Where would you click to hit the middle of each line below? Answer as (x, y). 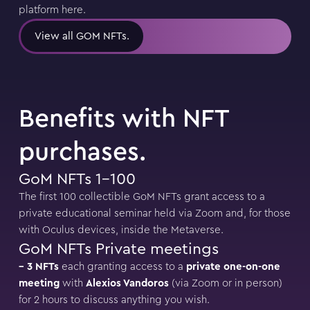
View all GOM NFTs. (82, 37)
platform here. (52, 10)
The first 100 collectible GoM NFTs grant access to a (142, 197)
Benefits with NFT (123, 119)
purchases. (82, 152)
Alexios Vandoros (127, 284)
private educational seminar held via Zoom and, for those (154, 214)
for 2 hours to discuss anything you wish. (114, 300)
